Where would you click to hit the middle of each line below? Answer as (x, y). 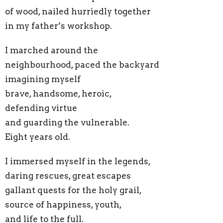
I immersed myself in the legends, (78, 161)
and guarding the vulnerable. (67, 122)
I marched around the (52, 50)
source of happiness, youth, (63, 204)
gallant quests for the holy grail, (73, 190)
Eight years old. (38, 137)
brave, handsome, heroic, (58, 93)
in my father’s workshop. (58, 26)
